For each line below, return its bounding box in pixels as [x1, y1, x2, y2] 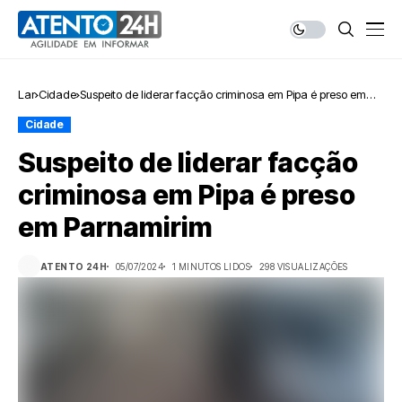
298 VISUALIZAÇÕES [259, 260, 348, 272]
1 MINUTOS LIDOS [172, 260, 250, 272]
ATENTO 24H [40, 260, 107, 272]
